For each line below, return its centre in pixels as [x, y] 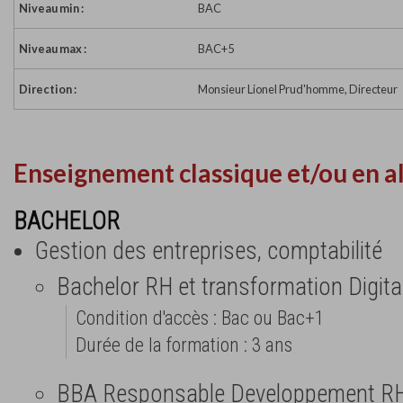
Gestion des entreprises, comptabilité [209, 251]
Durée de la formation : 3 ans [184, 345]
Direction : [48, 90]
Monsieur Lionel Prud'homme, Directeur [298, 90]
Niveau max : [53, 49]
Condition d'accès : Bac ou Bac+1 [200, 318]
